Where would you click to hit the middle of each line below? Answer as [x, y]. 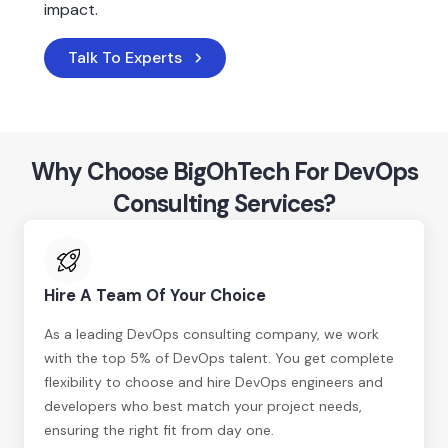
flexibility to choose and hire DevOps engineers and [213, 382]
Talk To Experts [125, 57]
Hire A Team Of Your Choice [155, 295]
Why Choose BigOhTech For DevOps [224, 171]
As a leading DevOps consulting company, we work [211, 334]
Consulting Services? [224, 203]
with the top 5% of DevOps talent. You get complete [219, 358]
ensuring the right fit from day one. [159, 430]
